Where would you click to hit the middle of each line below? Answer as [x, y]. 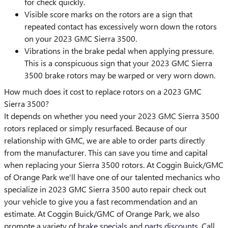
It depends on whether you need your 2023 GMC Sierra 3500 [112, 116]
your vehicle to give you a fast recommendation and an [101, 201]
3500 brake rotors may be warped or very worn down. [120, 75]
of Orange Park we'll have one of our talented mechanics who [112, 177]
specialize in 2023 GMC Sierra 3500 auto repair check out [105, 189]
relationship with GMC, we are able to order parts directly [105, 140]
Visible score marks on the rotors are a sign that [108, 14]
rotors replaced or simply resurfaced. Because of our [96, 128]
